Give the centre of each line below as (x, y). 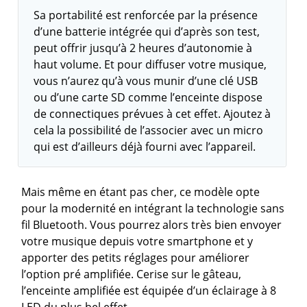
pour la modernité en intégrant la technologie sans (153, 208)
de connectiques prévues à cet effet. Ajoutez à (152, 113)
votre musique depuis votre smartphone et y (137, 241)
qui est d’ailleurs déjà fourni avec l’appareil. (145, 146)
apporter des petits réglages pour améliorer (136, 257)
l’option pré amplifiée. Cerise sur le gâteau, (132, 274)
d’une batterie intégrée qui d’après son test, (147, 31)
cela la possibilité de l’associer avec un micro (149, 130)
